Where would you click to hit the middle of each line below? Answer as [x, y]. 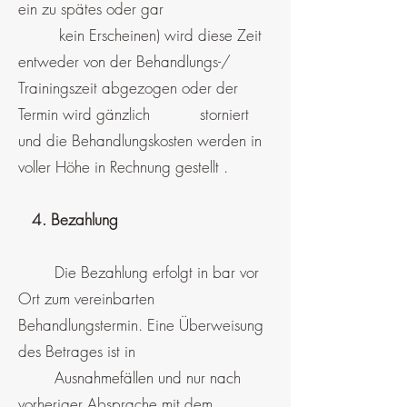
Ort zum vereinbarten [86, 298]
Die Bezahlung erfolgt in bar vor [139, 272]
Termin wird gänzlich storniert [134, 114]
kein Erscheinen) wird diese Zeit [140, 35]
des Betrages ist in [77, 351]
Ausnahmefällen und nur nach [129, 377]
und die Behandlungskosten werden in [140, 140]
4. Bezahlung [73, 219]
